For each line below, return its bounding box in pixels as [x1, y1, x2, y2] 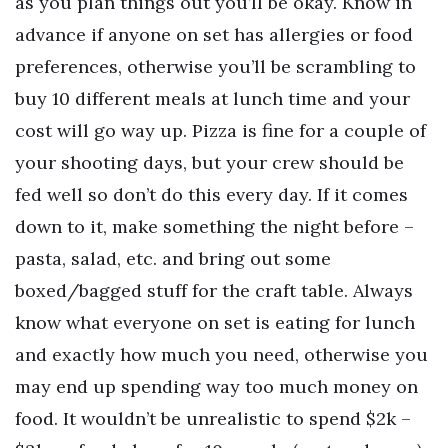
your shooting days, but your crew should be [15, 150, 404, 174]
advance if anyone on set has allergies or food [15, 22, 413, 46]
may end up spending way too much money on [15, 374, 418, 398]
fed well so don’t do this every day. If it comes [15, 182, 408, 206]
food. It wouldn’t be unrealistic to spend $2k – [15, 406, 411, 430]
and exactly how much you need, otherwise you [15, 342, 428, 366]
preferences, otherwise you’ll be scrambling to [15, 54, 416, 78]
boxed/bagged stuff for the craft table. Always [15, 278, 413, 302]
